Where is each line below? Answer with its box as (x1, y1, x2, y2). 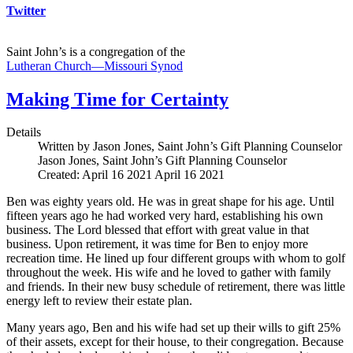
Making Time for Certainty (6, 88, 229, 110)
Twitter (6, 3, 46, 17)
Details (6, 125, 41, 139)
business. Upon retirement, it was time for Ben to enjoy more (6, 237, 308, 251)
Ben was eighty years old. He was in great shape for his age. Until (6, 195, 334, 209)
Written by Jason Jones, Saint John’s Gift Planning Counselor (38, 139, 342, 154)
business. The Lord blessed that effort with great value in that (6, 223, 309, 237)
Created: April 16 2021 (38, 168, 152, 182)
